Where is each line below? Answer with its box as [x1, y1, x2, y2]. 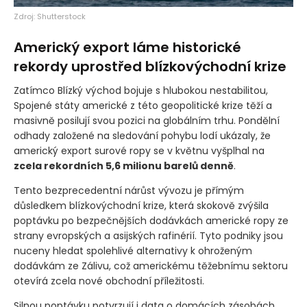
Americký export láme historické [14, 37, 241, 57]
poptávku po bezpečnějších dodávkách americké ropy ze [14, 213, 288, 228]
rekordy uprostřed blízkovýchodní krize [14, 56, 286, 76]
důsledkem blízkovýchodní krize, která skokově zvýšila [14, 198, 269, 212]
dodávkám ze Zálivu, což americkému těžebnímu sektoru [14, 258, 288, 273]
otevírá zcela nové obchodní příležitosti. [14, 273, 204, 288]
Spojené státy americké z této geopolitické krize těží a [14, 98, 272, 112]
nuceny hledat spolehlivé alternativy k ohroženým [14, 243, 252, 258]
